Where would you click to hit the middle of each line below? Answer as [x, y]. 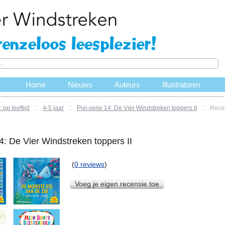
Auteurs [127, 85]
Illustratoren [181, 85]
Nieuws [80, 85]
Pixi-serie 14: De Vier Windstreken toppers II [137, 108]
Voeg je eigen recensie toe [117, 184]
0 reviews [89, 164]
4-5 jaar [53, 108]
